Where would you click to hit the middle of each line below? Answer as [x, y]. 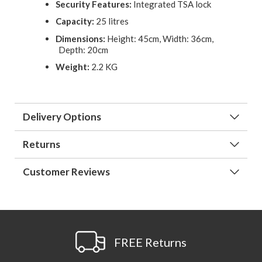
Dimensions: [80, 38]
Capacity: [75, 21]
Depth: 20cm [83, 49]
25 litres [111, 21]
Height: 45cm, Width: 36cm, [159, 38]
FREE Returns [150, 242]
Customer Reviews [66, 172]
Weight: [73, 67]
